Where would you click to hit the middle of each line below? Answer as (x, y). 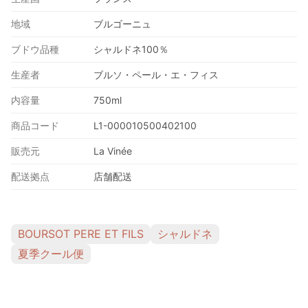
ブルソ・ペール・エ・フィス (156, 74)
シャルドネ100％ (131, 49)
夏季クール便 (51, 253)
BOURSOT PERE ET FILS (81, 233)
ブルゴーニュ (122, 23)
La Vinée (113, 151)
